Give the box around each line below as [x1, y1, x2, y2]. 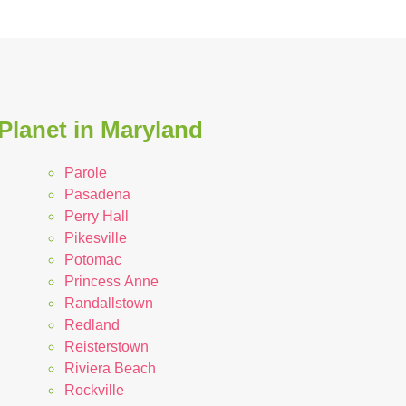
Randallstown [63, 295, 153, 311]
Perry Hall [63, 208, 129, 224]
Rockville [63, 382, 124, 398]
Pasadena [63, 186, 130, 202]
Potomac [63, 251, 121, 267]
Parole [63, 164, 107, 180]
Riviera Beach [63, 360, 156, 376]
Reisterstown [63, 338, 149, 354]
